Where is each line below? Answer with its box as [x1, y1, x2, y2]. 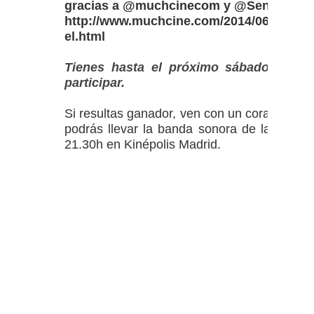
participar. [64, 75, 125, 90]
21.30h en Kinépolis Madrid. [64, 137, 224, 151]
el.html [64, 29, 105, 43]
